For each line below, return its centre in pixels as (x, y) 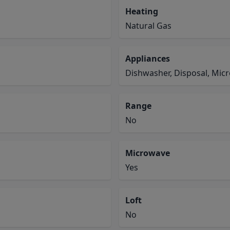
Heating (142, 11)
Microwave (148, 153)
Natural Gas (148, 26)
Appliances (148, 59)
